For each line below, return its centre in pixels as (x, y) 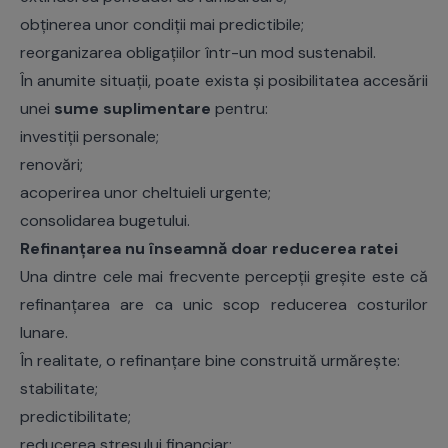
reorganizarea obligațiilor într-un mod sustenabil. (198, 53)
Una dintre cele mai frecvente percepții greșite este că (224, 277)
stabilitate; (59, 389)
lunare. (44, 333)
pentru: (239, 109)
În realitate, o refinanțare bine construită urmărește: (210, 361)
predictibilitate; (75, 417)
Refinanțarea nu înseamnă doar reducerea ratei (209, 249)
